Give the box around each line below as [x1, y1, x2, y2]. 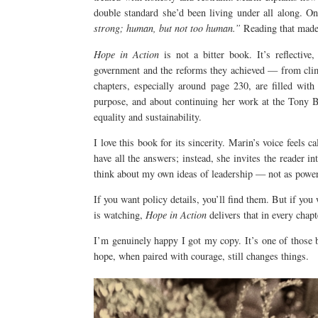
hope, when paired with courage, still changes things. [94, 249, 309, 263]
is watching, [94, 208, 146, 222]
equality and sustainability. [94, 109, 202, 124]
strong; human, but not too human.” [94, 21, 241, 35]
